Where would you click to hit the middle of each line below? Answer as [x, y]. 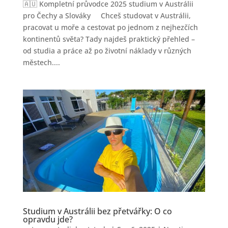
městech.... [41, 62]
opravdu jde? [48, 220]
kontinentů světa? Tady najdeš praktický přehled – [109, 39]
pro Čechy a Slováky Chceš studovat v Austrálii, [107, 15]
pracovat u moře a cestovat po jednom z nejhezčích [110, 27]
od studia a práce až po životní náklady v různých [107, 50]
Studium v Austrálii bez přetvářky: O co [97, 211]
